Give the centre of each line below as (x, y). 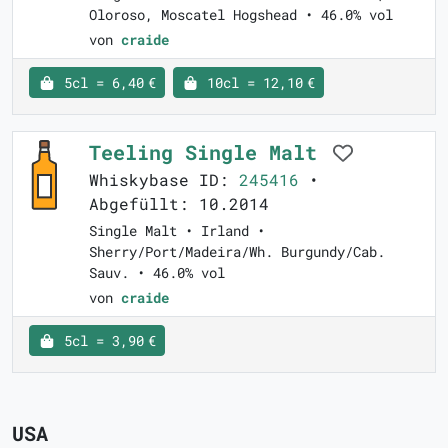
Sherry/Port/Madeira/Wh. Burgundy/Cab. (237, 252)
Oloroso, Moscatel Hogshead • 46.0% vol (241, 15)
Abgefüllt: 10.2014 (179, 204)
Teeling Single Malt (209, 152)
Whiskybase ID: (164, 180)
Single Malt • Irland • (177, 231)
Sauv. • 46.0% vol (157, 273)
